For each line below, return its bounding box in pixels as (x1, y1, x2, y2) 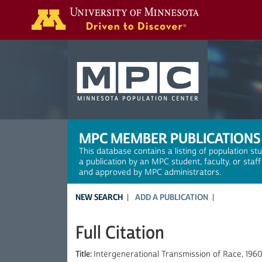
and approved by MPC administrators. (79, 167, 221, 178)
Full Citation (75, 222, 164, 244)
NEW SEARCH (75, 192, 123, 203)
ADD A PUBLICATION (135, 192, 208, 203)
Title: (75, 249, 94, 260)
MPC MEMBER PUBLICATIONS (79, 129, 260, 148)
